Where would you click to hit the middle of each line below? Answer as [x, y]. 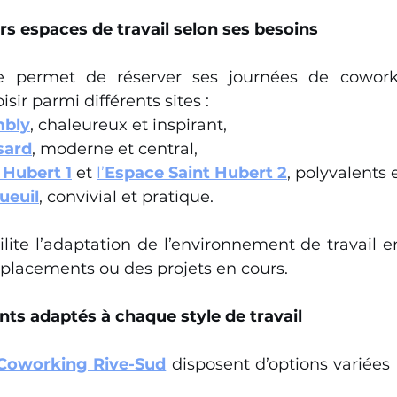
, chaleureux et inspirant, [128, 125]
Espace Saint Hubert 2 [196, 173]
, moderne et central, [115, 149]
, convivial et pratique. [126, 197]
